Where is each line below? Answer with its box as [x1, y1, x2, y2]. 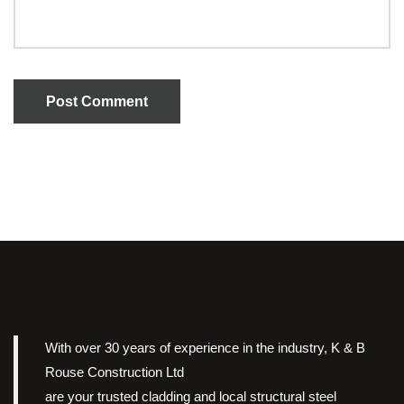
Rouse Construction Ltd [45, 364, 184, 380]
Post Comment [46, 94, 148, 109]
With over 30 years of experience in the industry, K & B [45, 340, 365, 355]
